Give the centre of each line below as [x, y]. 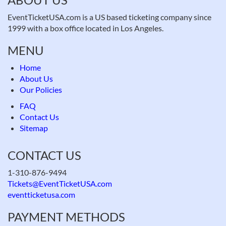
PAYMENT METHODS [66, 217]
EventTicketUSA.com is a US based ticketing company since [109, 17]
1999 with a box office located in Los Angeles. [86, 28]
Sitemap [34, 128]
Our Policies [41, 90]
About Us [36, 78]
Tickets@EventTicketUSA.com [60, 183]
